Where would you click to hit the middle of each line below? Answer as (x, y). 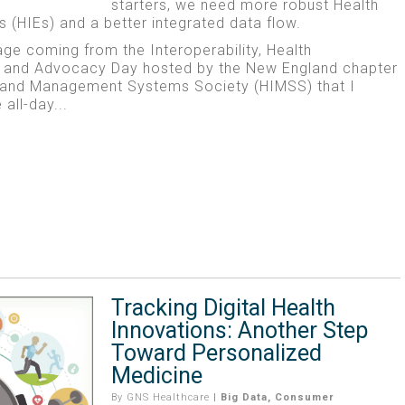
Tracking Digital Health (223, 307)
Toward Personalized (216, 353)
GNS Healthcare (168, 397)
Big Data (244, 397)
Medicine (156, 375)
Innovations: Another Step (239, 330)
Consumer (304, 397)
